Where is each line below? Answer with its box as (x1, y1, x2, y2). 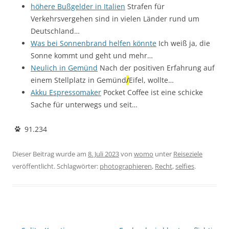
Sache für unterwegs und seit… (31, 99, 138, 109)
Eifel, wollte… (129, 75, 174, 85)
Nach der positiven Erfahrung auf (98, 62, 215, 73)
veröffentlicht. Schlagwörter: (12, 161, 100, 171)
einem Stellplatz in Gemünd (31, 75, 126, 85)
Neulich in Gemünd (31, 62, 98, 73)
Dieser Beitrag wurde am (12, 149, 88, 158)
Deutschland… (31, 26, 80, 36)
